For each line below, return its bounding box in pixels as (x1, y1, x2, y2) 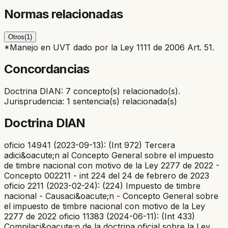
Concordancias (4, 62, 90, 77)
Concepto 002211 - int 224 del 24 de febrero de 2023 (4, 170, 209, 181)
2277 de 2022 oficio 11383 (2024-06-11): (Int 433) (4, 211, 195, 221)
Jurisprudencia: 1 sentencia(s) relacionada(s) (4, 96, 177, 106)
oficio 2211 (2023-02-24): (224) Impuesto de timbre (4, 180, 201, 191)
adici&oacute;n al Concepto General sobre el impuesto (4, 150, 214, 160)
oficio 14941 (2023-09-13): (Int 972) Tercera (4, 139, 175, 150)
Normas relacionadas (4, 7, 123, 22)
